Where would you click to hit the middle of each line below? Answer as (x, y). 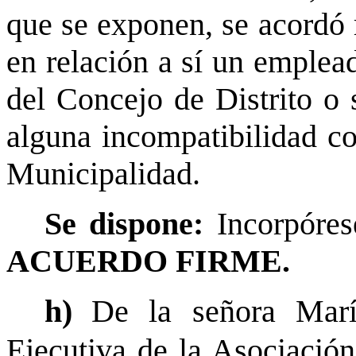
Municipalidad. (103, 174)
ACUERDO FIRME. (148, 261)
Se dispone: (131, 224)
